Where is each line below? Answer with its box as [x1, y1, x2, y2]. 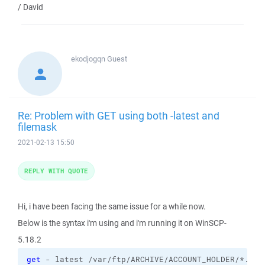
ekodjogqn [71, 54, 107, 64]
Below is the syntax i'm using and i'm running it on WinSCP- [18, 218, 227, 228]
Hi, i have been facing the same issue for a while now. [18, 201, 206, 212]
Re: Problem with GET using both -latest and [18, 108, 219, 122]
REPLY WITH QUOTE [24, 166, 88, 175]
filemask [18, 119, 57, 134]
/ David [18, 2, 43, 12]
